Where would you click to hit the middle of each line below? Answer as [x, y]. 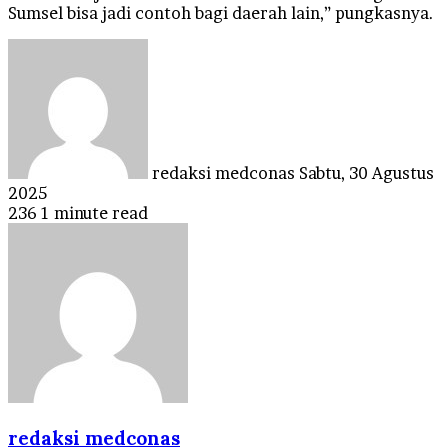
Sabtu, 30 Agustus [366, 172]
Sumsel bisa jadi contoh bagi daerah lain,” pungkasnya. [221, 12]
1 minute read [94, 212]
